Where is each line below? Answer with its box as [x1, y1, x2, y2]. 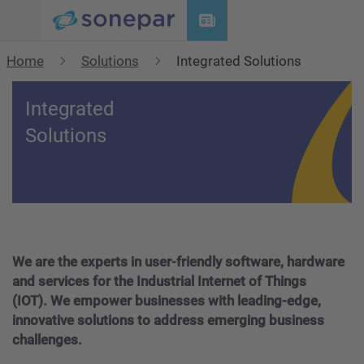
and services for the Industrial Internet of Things [12, 273, 306, 289]
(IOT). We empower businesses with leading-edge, [12, 292, 321, 309]
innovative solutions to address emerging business [12, 312, 324, 328]
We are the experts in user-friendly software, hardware [12, 253, 344, 270]
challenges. [12, 331, 82, 348]
